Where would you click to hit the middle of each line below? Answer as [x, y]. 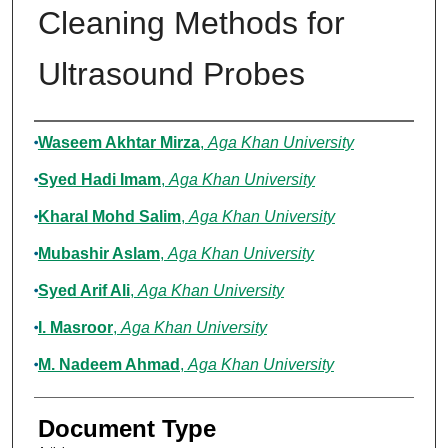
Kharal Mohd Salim [109, 217]
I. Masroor [75, 328]
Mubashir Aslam [98, 254]
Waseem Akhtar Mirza [118, 143]
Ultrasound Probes [171, 74]
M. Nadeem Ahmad [108, 365]
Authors [74, 141]
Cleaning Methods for [191, 23]
